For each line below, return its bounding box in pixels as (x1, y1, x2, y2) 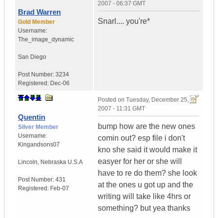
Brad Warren (18, 8, 61, 17)
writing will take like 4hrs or (98, 192, 191, 201)
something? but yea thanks (98, 204, 190, 213)
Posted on (98, 96, 126, 104)
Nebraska (40, 159, 66, 166)
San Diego (18, 54, 46, 61)
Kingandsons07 (18, 141, 60, 148)
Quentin (18, 113, 45, 122)
